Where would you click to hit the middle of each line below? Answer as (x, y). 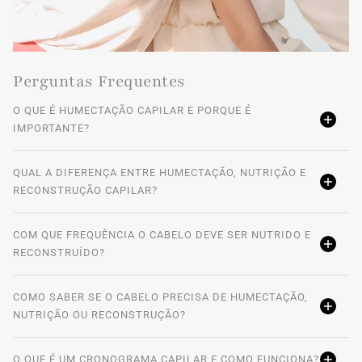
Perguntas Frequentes (99, 82)
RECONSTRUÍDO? (59, 252)
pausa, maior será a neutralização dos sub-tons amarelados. (179, 29)
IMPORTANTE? (51, 128)
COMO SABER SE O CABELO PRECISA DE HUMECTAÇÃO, (160, 297)
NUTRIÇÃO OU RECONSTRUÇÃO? (99, 314)
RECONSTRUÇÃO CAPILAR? (85, 190)
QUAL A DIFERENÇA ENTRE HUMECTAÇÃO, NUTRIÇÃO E (160, 172)
